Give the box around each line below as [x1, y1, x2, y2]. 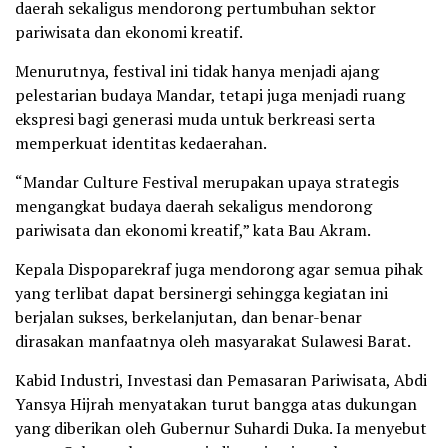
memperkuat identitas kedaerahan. [15, 131, 267, 154]
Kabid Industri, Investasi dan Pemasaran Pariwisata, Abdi [15, 368, 427, 391]
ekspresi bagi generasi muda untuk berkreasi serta [15, 107, 375, 130]
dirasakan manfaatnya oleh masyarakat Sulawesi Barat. [15, 329, 411, 352]
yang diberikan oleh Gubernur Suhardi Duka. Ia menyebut [15, 416, 427, 439]
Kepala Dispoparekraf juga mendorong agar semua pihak [15, 257, 423, 280]
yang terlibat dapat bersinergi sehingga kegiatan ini [15, 281, 388, 304]
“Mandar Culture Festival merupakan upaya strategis [15, 170, 399, 193]
